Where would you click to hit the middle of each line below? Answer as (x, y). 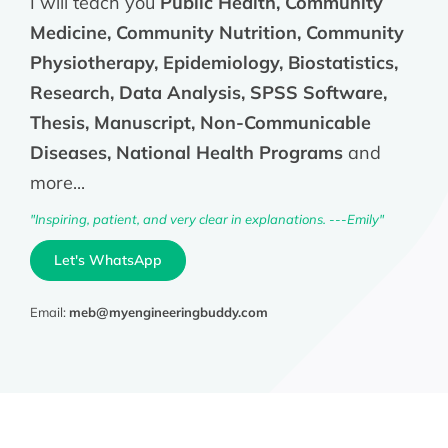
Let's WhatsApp (107, 259)
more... (57, 182)
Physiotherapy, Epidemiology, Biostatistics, (213, 62)
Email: (49, 311)
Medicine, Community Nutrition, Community (216, 32)
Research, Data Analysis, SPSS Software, (208, 92)
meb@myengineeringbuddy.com (168, 311)
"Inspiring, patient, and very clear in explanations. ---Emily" (206, 218)
